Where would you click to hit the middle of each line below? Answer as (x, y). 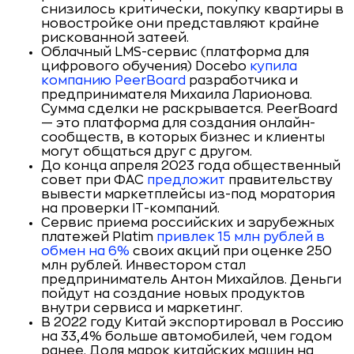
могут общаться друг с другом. (147, 152)
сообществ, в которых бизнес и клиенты (183, 137)
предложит (186, 180)
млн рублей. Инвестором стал (143, 265)
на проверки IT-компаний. (130, 209)
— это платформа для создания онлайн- (178, 123)
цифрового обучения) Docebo (145, 66)
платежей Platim (99, 237)
